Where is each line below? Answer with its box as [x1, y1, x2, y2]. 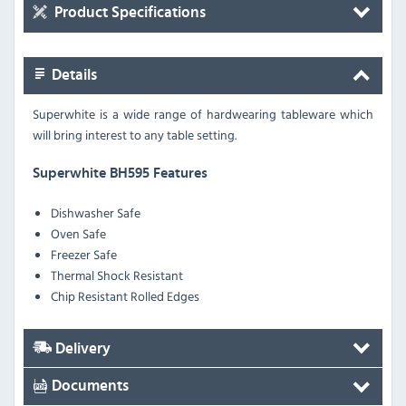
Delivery [52, 341, 111, 356]
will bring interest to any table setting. [33, 124, 237, 144]
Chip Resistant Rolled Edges [51, 285, 199, 305]
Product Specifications [51, 5, 206, 20]
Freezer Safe [51, 244, 117, 264]
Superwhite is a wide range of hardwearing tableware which [33, 103, 373, 123]
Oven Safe [51, 223, 106, 243]
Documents [48, 379, 129, 394]
